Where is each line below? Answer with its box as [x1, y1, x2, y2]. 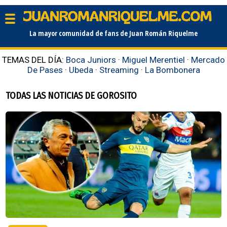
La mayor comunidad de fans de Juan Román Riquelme [29, 28, 198, 38]
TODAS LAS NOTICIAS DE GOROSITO [6, 90, 137, 101]
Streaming [99, 64, 139, 75]
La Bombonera [144, 64, 200, 75]
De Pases [27, 64, 63, 75]
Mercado [191, 54, 225, 65]
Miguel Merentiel [122, 54, 185, 65]
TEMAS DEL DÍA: [2, 54, 66, 65]
